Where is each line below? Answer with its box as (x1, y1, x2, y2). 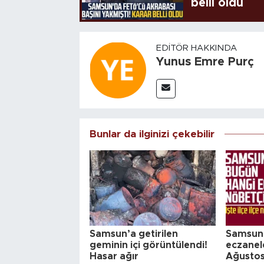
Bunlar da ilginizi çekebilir (89, 128, 214, 139)
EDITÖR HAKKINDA (156, 43, 237, 52)
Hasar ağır (89, 251, 138, 261)
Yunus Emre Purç (156, 55, 254, 68)
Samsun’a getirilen (89, 229, 178, 239)
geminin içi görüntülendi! (89, 240, 207, 250)
